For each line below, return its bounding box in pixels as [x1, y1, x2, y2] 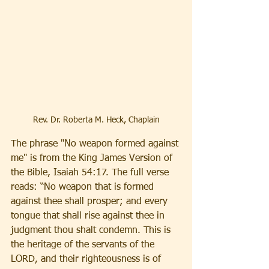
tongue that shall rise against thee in [11, 211, 168, 222]
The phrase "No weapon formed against [11, 139, 181, 150]
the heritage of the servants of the [11, 240, 157, 250]
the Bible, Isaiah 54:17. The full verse [11, 168, 172, 178]
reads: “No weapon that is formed [11, 183, 157, 193]
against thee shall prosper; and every [11, 197, 171, 207]
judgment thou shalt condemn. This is [11, 226, 174, 236]
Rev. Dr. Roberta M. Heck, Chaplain [32, 116, 160, 125]
